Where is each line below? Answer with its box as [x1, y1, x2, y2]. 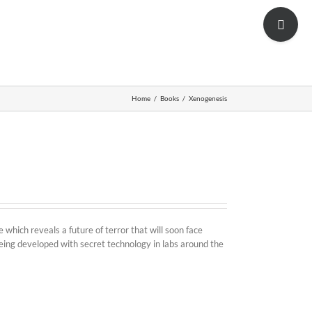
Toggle [263, 8, 289, 19]
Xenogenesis [189, 94, 227, 102]
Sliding [263, 22, 288, 33]
